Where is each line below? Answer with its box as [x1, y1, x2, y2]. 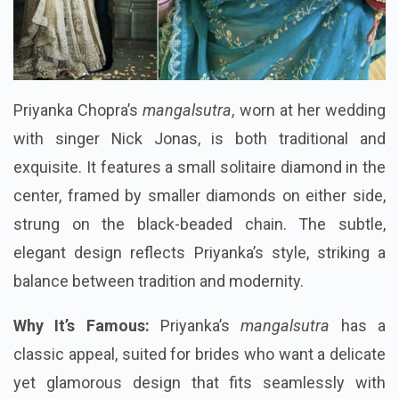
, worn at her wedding [232, 101, 387, 120]
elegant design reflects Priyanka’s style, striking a [13, 243, 386, 263]
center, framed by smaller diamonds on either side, [13, 186, 386, 206]
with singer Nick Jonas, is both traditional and [13, 129, 386, 149]
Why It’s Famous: [13, 316, 150, 336]
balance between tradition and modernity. [13, 272, 304, 291]
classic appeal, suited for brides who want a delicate [13, 345, 386, 364]
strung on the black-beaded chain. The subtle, [13, 215, 386, 234]
